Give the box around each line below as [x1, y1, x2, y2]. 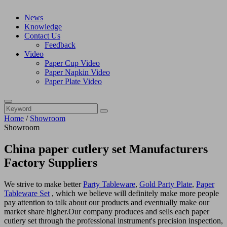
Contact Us [24, 31, 60, 40]
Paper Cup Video [45, 59, 100, 67]
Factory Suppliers [4, 156, 97, 169]
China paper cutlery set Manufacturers [4, 142, 208, 156]
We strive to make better [4, 179, 83, 188]
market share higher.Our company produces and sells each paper [4, 207, 209, 216]
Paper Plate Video [45, 77, 102, 86]
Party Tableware [83, 179, 135, 188]
